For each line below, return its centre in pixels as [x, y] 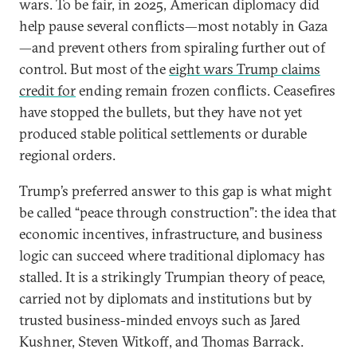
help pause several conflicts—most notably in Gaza [173, 26]
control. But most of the [94, 69]
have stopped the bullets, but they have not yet [161, 112]
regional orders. [67, 155]
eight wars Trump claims [245, 69]
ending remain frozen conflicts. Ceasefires [206, 90]
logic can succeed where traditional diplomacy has [172, 255]
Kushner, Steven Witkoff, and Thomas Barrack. [161, 341]
